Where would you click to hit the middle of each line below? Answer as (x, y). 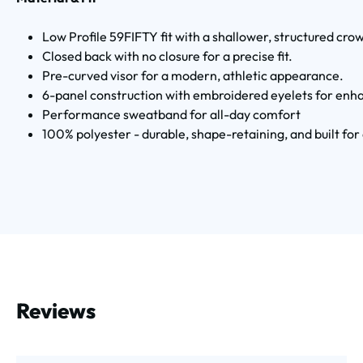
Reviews (56, 311)
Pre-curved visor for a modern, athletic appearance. (193, 75)
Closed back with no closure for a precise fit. (167, 56)
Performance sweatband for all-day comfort (171, 114)
